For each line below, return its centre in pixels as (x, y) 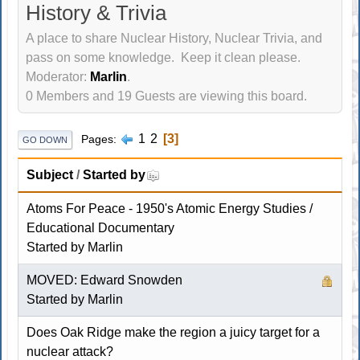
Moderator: (58, 77)
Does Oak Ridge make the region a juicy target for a (174, 332)
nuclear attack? (70, 351)
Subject (50, 174)
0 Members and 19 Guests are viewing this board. (167, 96)
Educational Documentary (101, 227)
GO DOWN (45, 139)
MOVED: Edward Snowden (105, 280)
